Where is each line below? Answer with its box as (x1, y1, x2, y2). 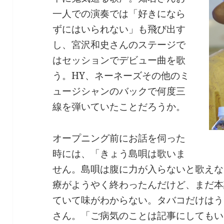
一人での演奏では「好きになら (52, 6, 186, 20)
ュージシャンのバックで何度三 (52, 84, 186, 97)
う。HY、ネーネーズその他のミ (52, 68, 190, 82)
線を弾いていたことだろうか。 (52, 99, 186, 113)
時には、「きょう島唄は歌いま (52, 146, 186, 160)
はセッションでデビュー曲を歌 (52, 53, 186, 66)
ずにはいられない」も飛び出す (52, 22, 186, 35)
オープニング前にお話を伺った (52, 131, 186, 144)
